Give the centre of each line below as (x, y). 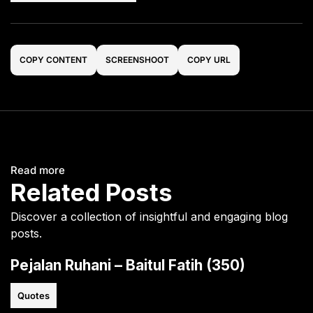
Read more (38, 170)
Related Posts (92, 192)
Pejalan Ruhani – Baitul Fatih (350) (128, 265)
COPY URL (209, 59)
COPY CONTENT (53, 59)
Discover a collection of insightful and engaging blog (149, 216)
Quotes (34, 295)
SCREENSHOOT (137, 59)
